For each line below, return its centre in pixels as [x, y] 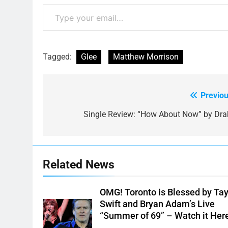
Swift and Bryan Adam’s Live [158, 204]
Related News [79, 164]
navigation [81, 116]
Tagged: [58, 56]
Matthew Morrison [146, 56]
